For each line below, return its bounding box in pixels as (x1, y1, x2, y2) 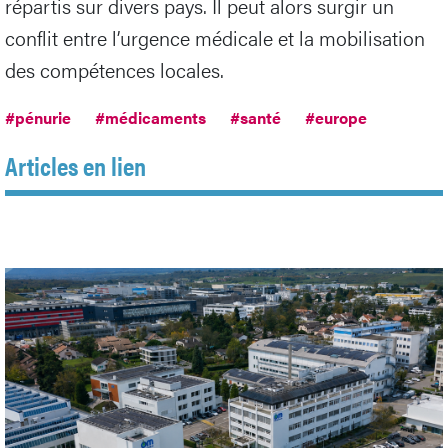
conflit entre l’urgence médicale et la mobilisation (5, 22, 425, 52)
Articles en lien (5, 146, 146, 184)
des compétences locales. (5, 54, 224, 84)
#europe (305, 105, 367, 129)
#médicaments (95, 105, 206, 129)
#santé (230, 105, 281, 129)
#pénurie (5, 105, 71, 129)
